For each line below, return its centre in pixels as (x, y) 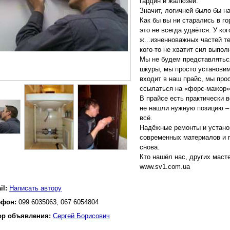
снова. (150, 147)
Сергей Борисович (81, 216)
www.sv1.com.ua (165, 167)
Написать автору (35, 188)
